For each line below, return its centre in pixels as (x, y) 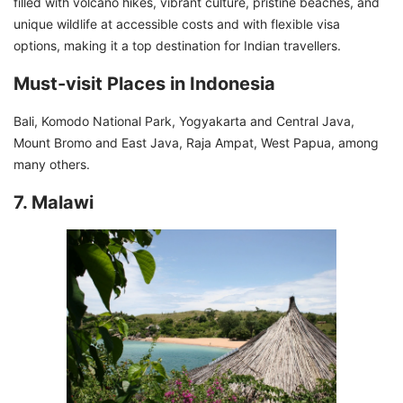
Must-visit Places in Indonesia (144, 83)
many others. (54, 164)
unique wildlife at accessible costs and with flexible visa (177, 23)
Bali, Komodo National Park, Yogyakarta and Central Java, (186, 121)
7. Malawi (54, 202)
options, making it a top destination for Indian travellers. (183, 45)
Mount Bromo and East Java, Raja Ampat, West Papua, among (196, 142)
